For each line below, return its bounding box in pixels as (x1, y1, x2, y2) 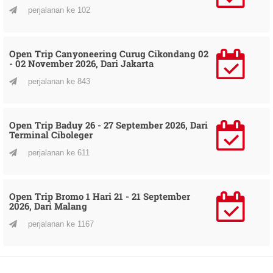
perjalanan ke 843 (26, 76, 90, 86)
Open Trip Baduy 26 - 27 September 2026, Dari (9, 118, 208, 131)
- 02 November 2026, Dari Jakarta (9, 57, 154, 69)
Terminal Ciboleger (9, 128, 93, 141)
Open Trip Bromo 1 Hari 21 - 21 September (9, 190, 190, 202)
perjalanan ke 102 (26, 5, 90, 15)
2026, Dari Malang (9, 199, 87, 212)
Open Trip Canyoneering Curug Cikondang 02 (9, 47, 208, 60)
